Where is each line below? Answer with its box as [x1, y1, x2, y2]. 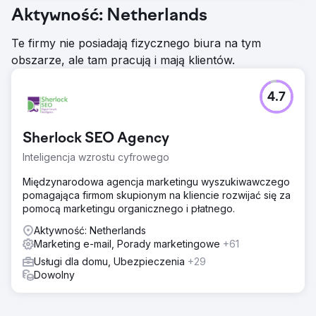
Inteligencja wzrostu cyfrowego [23, 150, 169, 163]
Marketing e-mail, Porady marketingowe [34, 237, 223, 250]
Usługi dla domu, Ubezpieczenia [34, 255, 188, 267]
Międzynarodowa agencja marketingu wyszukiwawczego [23, 175, 290, 188]
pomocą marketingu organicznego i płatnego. [23, 202, 235, 214]
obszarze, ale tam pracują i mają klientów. [11, 52, 235, 67]
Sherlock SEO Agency [23, 130, 169, 147]
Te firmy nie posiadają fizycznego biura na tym [11, 35, 261, 50]
